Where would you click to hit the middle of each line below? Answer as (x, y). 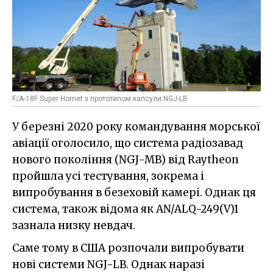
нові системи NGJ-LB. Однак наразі (108, 265)
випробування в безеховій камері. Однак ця (134, 193)
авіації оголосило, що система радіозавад (128, 144)
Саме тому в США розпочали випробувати (128, 248)
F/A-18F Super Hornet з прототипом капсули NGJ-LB (100, 99)
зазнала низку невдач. (74, 226)
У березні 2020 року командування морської (136, 127)
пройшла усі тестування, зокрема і (108, 176)
